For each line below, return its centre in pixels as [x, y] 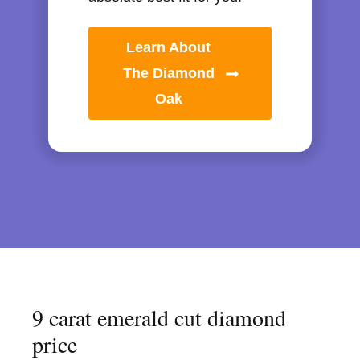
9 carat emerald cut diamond [159, 318]
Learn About [169, 48]
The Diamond [168, 74]
